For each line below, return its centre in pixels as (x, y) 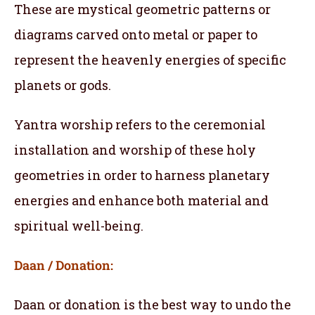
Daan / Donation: (64, 265)
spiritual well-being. (79, 225)
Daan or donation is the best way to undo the (153, 304)
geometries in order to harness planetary (142, 175)
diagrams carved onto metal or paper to (136, 34)
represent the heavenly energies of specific (150, 59)
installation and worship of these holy (135, 149)
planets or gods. (63, 85)
